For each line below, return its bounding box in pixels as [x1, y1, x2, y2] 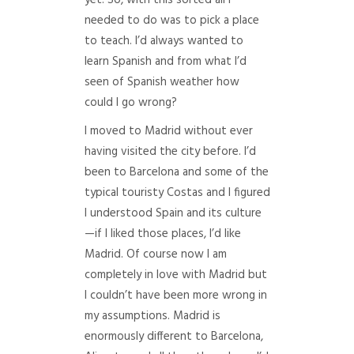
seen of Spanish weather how [84, 73, 239, 92]
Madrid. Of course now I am [84, 245, 227, 264]
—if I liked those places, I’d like [84, 224, 241, 243]
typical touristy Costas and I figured [84, 183, 270, 202]
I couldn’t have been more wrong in [84, 286, 267, 305]
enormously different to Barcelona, [84, 327, 263, 346]
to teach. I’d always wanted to [84, 32, 243, 51]
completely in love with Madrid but [84, 265, 267, 284]
